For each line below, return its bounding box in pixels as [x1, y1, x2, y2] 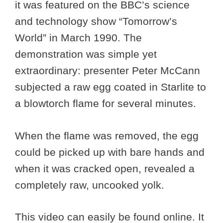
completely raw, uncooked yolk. [15, 179, 164, 191]
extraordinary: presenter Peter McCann [15, 65, 200, 77]
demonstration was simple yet [15, 48, 157, 60]
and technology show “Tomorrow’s [15, 15, 177, 27]
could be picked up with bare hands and [15, 146, 205, 158]
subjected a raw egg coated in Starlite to [15, 81, 206, 93]
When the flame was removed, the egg [15, 129, 199, 141]
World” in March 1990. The [15, 32, 142, 44]
